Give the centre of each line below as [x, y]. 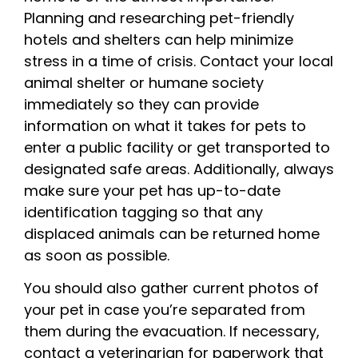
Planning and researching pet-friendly [159, 18]
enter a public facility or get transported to [177, 147]
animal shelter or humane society [144, 82]
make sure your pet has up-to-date [152, 190]
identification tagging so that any [143, 212]
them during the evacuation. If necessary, [172, 332]
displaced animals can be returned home [172, 233]
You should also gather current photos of [171, 288]
